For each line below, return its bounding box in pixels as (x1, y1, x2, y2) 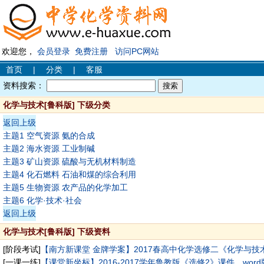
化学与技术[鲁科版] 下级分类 (3, 100, 110, 110)
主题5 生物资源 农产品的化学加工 (3, 183, 128, 192)
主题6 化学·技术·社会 (3, 196, 82, 205)
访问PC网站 (115, 47, 159, 56)
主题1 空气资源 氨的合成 (3, 131, 95, 140)
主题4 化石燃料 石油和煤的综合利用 (3, 170, 136, 179)
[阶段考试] (3, 245, 41, 254)
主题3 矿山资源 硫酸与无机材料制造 (3, 157, 136, 166)
